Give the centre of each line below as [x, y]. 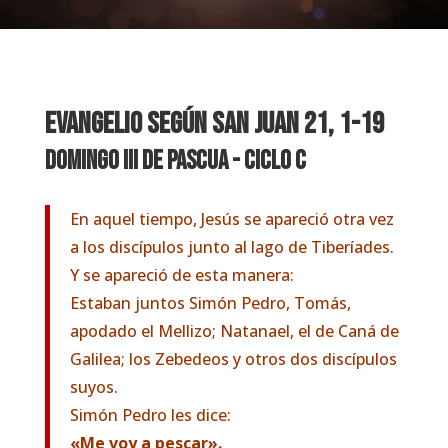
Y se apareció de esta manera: [181, 275]
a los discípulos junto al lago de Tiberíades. [231, 247]
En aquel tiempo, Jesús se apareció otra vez [231, 219]
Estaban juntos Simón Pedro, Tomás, [210, 303]
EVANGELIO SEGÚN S [134, 124]
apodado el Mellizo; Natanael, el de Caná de [234, 331]
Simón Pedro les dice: [150, 415]
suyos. [93, 387]
